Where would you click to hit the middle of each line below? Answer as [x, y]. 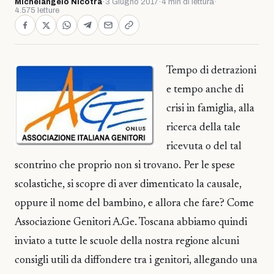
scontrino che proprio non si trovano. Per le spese [125, 166]
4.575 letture [37, 10]
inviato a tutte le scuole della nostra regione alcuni [127, 242]
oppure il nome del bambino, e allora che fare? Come [134, 204]
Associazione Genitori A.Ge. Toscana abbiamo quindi [131, 223]
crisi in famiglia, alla [210, 109]
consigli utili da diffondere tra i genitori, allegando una [136, 261]
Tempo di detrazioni [211, 71]
